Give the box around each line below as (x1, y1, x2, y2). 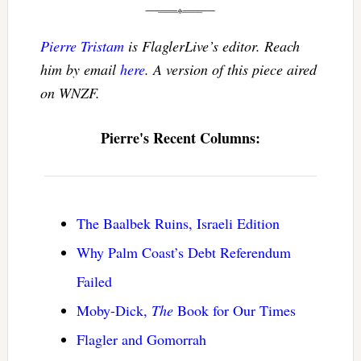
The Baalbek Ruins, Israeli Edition (76, 213, 280, 233)
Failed (76, 271, 112, 291)
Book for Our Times (172, 300, 296, 320)
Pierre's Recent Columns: (100, 127, 260, 148)
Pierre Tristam (39, 35, 124, 56)
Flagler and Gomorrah (76, 329, 206, 349)
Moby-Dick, (76, 300, 151, 320)
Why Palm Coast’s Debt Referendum (76, 242, 291, 262)
